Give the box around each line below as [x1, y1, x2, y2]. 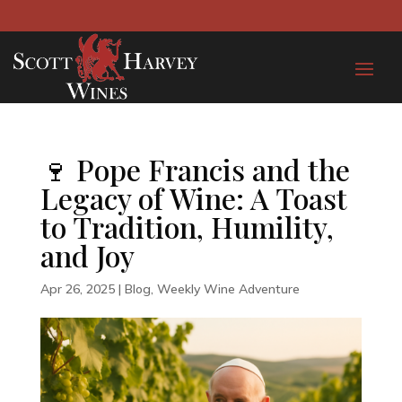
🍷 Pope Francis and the [39, 150, 350, 189]
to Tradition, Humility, [39, 207, 334, 247]
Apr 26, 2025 [39, 281, 115, 298]
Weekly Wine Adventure [156, 281, 300, 298]
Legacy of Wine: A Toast [39, 179, 347, 218]
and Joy [39, 236, 135, 275]
